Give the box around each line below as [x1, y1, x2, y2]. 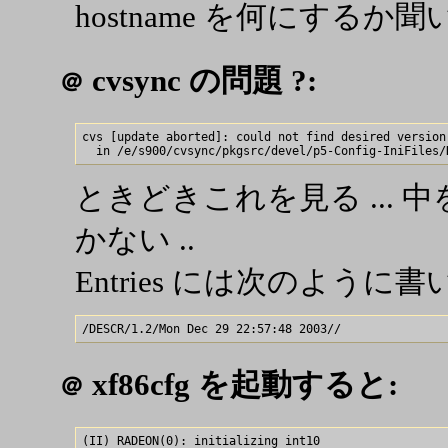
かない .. [75, 221, 195, 257]
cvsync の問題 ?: [84, 62, 317, 98]
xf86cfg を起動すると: [84, 367, 398, 403]
